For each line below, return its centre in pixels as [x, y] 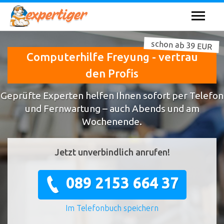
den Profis [112, 73]
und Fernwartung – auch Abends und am [112, 108]
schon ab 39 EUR [181, 45]
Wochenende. [112, 121]
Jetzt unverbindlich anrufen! [112, 152]
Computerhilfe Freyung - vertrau [112, 57]
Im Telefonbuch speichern [112, 208]
